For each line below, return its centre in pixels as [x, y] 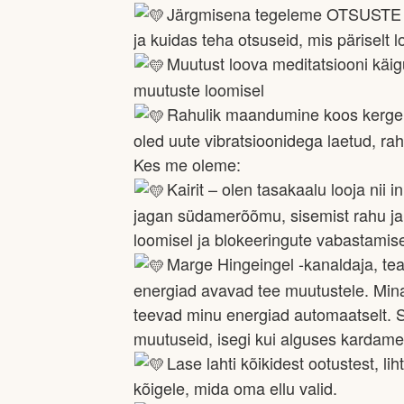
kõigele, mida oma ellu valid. [235, 388]
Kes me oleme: [187, 164]
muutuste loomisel [199, 90]
